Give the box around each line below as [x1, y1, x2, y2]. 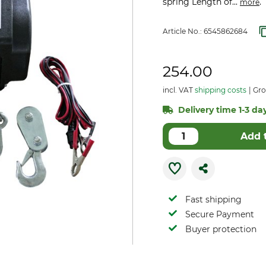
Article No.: [163, 27, 204, 36]
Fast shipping [185, 194, 242, 205]
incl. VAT [163, 85, 195, 94]
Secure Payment [185, 209, 254, 220]
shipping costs [195, 85, 246, 94]
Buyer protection [185, 224, 256, 235]
